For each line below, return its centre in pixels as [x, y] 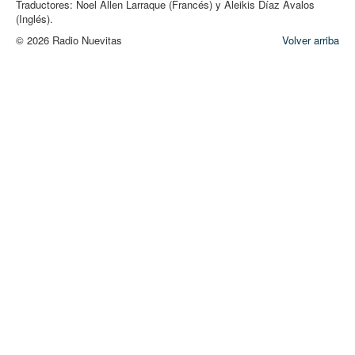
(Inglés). [34, 19]
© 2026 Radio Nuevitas [69, 40]
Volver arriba [311, 40]
